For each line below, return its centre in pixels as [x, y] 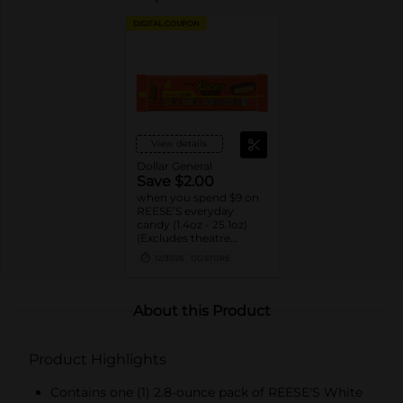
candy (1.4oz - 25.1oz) [192, 224]
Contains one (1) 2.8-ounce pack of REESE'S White [206, 392]
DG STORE [210, 258]
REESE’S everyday [185, 210]
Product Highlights [98, 359]
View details [179, 143]
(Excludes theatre [183, 237]
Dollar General [174, 166]
